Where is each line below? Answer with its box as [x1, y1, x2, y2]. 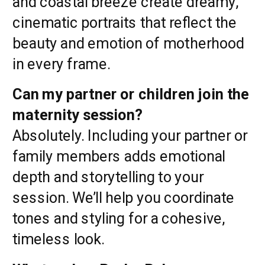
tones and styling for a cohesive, [12, 209, 225, 227]
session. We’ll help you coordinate [12, 189, 235, 206]
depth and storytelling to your [12, 168, 204, 186]
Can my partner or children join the [12, 85, 250, 103]
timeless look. [12, 230, 105, 248]
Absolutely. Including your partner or [12, 127, 248, 144]
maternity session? [12, 106, 143, 124]
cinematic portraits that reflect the [12, 13, 237, 31]
